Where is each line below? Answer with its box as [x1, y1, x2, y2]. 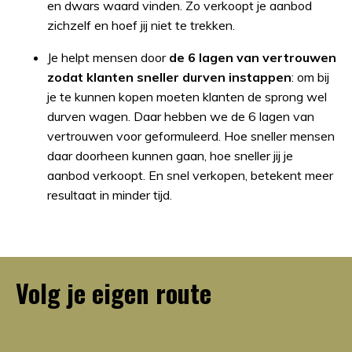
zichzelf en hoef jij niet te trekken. [47, 16, 238, 33]
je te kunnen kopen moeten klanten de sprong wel [47, 88, 327, 104]
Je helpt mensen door [47, 49, 166, 65]
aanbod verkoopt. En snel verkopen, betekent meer [47, 167, 333, 183]
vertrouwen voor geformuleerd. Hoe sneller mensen [47, 127, 335, 144]
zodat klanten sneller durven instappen [47, 68, 291, 85]
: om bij [291, 68, 329, 85]
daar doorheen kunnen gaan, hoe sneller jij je [47, 147, 293, 163]
